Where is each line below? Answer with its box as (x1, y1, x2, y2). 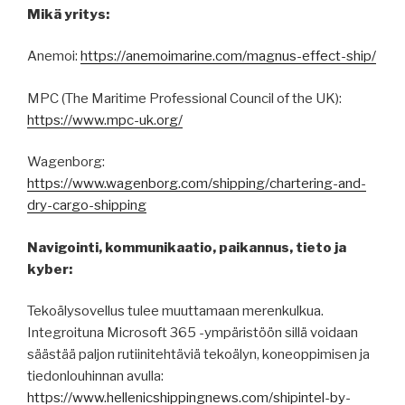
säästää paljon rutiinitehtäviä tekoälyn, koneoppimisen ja (27, 346, 370, 363)
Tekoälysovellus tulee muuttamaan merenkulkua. (27, 303, 324, 320)
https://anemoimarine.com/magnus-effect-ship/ (80, 48, 376, 65)
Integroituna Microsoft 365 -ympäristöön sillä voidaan (27, 325, 358, 342)
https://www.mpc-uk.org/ (27, 111, 183, 128)
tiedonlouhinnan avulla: (27, 368, 164, 385)
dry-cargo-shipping (27, 197, 146, 214)
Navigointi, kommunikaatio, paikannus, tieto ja (27, 239, 346, 256)
